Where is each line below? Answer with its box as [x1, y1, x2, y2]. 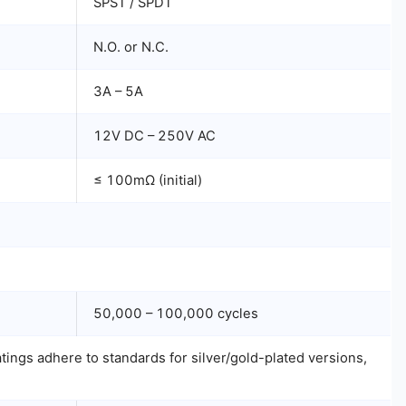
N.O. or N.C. [93, 39, 169, 55]
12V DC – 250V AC [93, 128, 216, 144]
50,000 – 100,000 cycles [93, 305, 258, 322]
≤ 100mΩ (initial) [93, 172, 202, 188]
